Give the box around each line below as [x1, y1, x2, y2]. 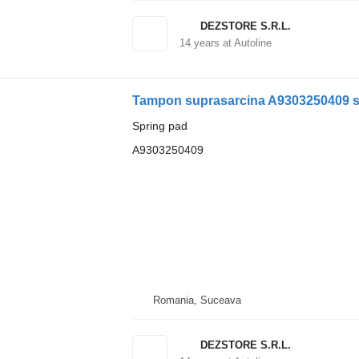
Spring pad [131, 119, 188, 132]
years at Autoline [190, 36, 272, 49]
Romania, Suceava [152, 294, 241, 306]
